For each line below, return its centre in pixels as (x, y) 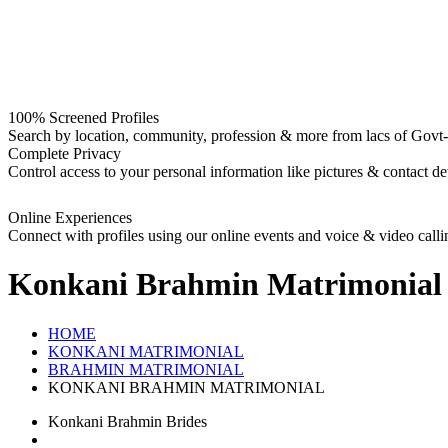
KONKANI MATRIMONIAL (146, 351)
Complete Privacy (64, 153)
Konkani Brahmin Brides (127, 421)
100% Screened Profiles (83, 117)
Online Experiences (70, 217)
